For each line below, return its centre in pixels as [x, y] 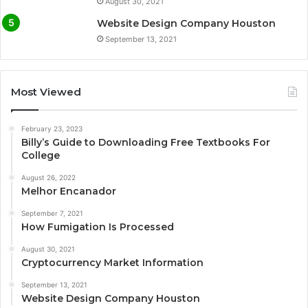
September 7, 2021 [52, 213]
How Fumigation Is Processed [98, 227]
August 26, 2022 [48, 178]
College [41, 156]
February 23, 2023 [52, 129]
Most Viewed [46, 92]
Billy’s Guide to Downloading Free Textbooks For [146, 143]
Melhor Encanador [69, 191]
